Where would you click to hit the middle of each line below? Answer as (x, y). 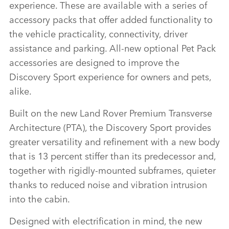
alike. (20, 91)
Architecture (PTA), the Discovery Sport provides (110, 127)
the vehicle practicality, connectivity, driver (98, 33)
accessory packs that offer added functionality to (111, 19)
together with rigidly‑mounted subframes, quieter (112, 170)
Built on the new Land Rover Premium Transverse (111, 113)
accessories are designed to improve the (94, 62)
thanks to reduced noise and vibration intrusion (108, 184)
